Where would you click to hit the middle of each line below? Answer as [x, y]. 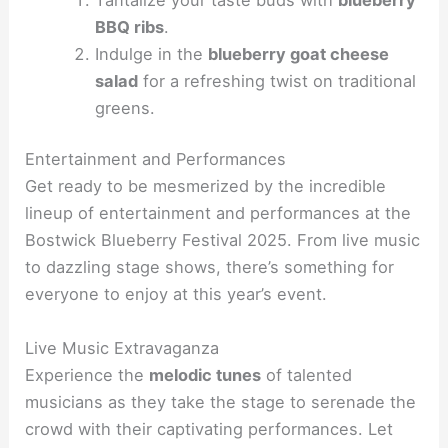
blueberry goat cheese [298, 53]
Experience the [87, 374]
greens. [124, 107]
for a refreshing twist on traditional [276, 80]
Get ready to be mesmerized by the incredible [206, 186]
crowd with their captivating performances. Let [209, 428]
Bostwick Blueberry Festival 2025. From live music [223, 240]
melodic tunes [205, 374]
